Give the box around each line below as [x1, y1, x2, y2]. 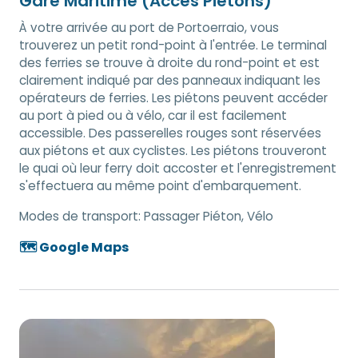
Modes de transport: [19, 207, 144, 225]
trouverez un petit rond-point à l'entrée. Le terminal [19, 36, 327, 54]
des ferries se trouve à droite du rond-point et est [19, 54, 320, 71]
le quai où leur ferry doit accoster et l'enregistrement [19, 159, 336, 177]
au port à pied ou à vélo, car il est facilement [19, 106, 287, 124]
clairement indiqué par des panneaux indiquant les [19, 71, 320, 89]
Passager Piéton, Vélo [144, 207, 273, 225]
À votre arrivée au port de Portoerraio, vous [19, 18, 279, 36]
